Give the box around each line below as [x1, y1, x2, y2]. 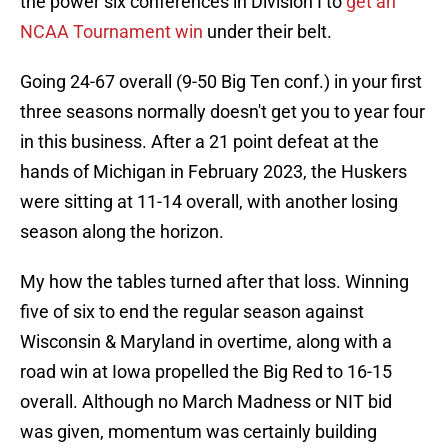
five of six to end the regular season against [20, 301, 364, 323]
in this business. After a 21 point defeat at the [20, 131, 379, 153]
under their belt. [203, 21, 332, 43]
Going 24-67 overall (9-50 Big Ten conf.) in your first [20, 71, 422, 93]
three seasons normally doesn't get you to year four [20, 101, 425, 123]
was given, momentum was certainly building [20, 421, 377, 443]
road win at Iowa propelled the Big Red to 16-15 [20, 361, 392, 383]
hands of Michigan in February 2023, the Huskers [20, 161, 407, 183]
